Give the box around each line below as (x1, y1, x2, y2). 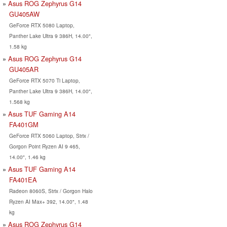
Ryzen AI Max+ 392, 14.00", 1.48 (9, 197, 88, 205)
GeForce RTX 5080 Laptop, (9, 21, 74, 29)
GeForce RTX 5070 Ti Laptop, (9, 76, 80, 84)
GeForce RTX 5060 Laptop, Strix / (9, 131, 89, 139)
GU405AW (9, 9, 40, 19)
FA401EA (9, 174, 37, 184)
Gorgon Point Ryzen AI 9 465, (9, 142, 80, 150)
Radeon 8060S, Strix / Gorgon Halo (9, 186, 93, 195)
